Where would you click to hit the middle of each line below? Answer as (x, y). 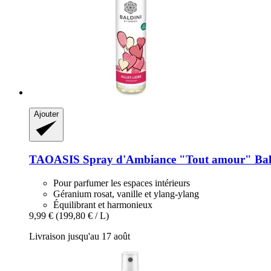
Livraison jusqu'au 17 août (80, 236)
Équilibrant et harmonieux (103, 204)
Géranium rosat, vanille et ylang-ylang (126, 194)
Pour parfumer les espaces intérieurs (122, 183)
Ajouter (46, 114)
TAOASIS (54, 159)
